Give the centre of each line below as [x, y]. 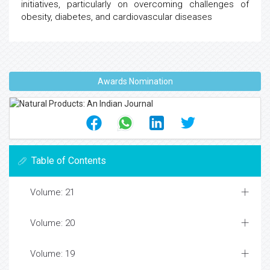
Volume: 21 [52, 192]
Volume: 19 [52, 254]
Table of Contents [69, 161]
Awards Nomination [135, 81]
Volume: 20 [52, 223]
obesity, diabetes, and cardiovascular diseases [117, 17]
